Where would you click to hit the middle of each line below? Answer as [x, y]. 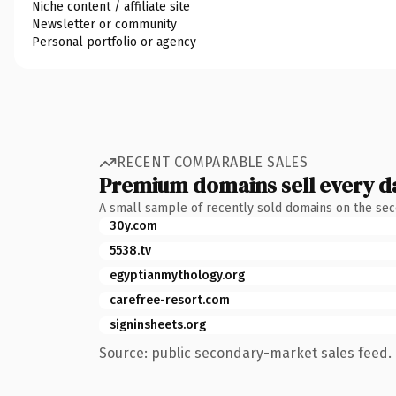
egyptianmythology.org [177, 275]
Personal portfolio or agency [114, 42]
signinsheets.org [158, 324]
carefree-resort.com [170, 300]
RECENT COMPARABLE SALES [213, 162]
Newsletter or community [104, 24]
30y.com [133, 225]
